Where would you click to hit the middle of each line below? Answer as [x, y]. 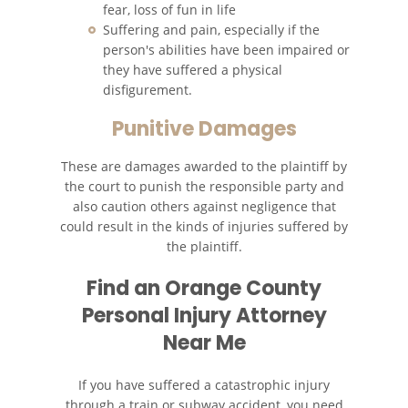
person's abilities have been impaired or [226, 49]
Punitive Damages [204, 129]
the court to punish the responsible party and [204, 187]
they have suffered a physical [193, 69]
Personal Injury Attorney [204, 316]
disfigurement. [148, 89]
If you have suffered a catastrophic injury [204, 385]
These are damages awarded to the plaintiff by [204, 167]
